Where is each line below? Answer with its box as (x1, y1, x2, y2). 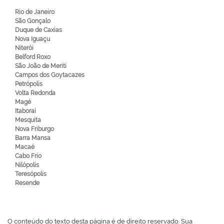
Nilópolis (15, 161, 39, 168)
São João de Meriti (15, 62, 66, 69)
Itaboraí (15, 107, 36, 114)
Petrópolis (15, 80, 42, 87)
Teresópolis (15, 170, 46, 177)
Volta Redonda (15, 89, 55, 96)
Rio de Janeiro (15, 8, 54, 15)
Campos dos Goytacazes (15, 71, 84, 78)
